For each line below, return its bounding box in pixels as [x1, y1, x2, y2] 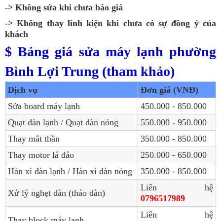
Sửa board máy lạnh [8, 101, 80, 111]
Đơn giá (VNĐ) [141, 84, 198, 95]
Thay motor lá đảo [8, 149, 74, 160]
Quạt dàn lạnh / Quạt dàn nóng [8, 117, 118, 127]
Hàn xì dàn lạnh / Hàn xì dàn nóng [8, 166, 132, 176]
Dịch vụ [8, 84, 37, 95]
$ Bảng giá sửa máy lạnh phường [5, 43, 216, 59]
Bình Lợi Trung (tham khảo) [5, 63, 175, 79]
